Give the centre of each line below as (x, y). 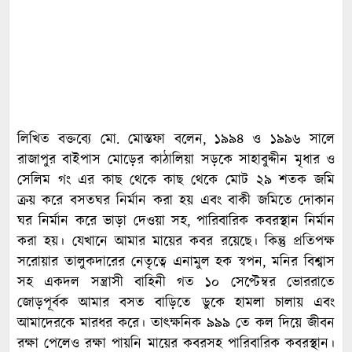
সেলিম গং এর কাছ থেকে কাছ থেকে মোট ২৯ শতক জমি (176, 181)
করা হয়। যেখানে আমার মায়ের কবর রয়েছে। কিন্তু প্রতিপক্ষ (176, 242)
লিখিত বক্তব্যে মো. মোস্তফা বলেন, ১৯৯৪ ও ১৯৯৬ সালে (176, 140)
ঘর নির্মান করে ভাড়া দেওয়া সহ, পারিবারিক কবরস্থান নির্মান (176, 222)
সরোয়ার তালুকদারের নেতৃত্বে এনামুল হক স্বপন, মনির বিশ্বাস (176, 262)
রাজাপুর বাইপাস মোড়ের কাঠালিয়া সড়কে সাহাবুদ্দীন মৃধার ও (176, 160)
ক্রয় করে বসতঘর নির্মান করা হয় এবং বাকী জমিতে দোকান (176, 201)
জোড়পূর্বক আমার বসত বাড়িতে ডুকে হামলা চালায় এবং (176, 303)
